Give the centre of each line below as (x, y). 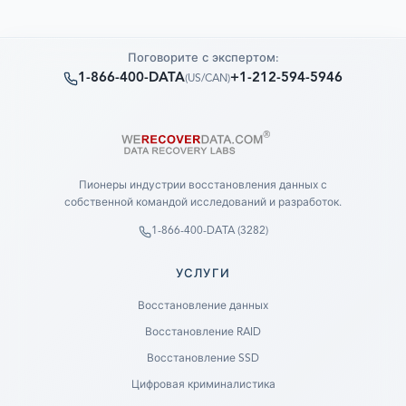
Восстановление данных (203, 306)
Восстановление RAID (203, 333)
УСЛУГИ (203, 274)
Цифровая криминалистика (203, 385)
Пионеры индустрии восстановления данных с (203, 186)
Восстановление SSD (203, 359)
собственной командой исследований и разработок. (203, 203)
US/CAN (208, 79)
